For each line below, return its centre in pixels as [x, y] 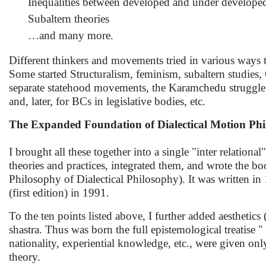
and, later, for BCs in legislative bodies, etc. [107, 101]
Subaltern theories [69, 19]
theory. [25, 257]
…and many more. [71, 35]
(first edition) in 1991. [59, 193]
